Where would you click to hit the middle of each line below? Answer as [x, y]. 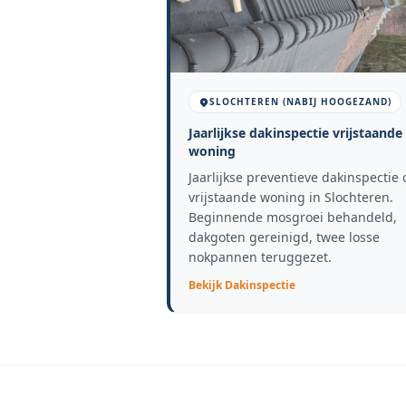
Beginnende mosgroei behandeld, [293, 217]
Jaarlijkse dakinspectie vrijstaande [295, 133]
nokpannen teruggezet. [260, 257]
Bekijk [207, 285]
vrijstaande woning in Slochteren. [291, 197]
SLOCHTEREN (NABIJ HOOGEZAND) [300, 101]
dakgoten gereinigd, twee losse [284, 237]
